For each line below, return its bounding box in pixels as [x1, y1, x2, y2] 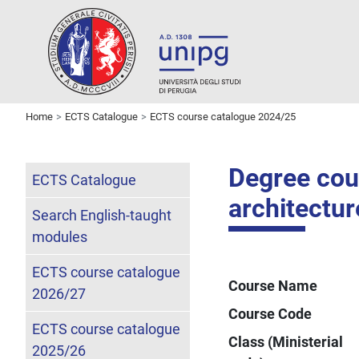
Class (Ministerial [228, 333, 344, 350]
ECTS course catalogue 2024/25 [150, 110, 296, 123]
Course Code [228, 305, 313, 322]
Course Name [228, 276, 318, 294]
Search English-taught [32, 206, 171, 224]
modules [32, 228, 87, 245]
